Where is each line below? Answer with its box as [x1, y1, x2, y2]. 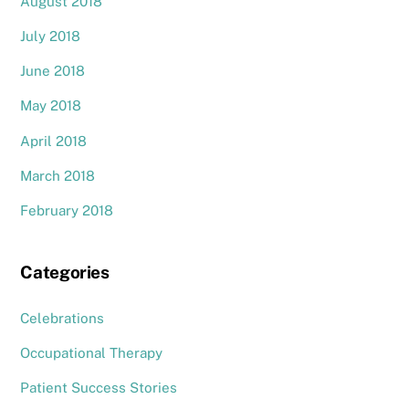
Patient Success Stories [20, 379, 178, 395]
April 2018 [20, 132, 88, 149]
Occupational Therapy [20, 344, 163, 361]
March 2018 [20, 167, 96, 184]
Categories [20, 262, 110, 283]
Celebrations [20, 309, 105, 326]
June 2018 [20, 63, 86, 79]
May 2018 [20, 98, 82, 114]
